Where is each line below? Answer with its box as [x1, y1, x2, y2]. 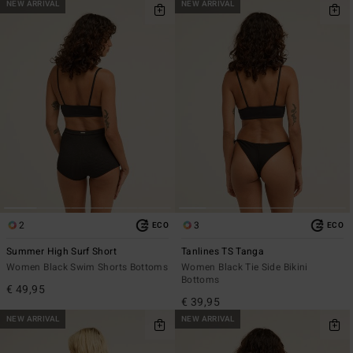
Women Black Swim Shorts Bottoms [6, 259, 169, 274]
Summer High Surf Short [6, 243, 117, 258]
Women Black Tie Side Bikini [181, 259, 308, 274]
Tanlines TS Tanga [181, 243, 265, 258]
